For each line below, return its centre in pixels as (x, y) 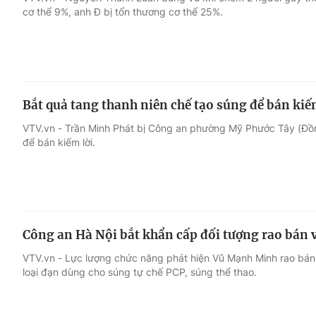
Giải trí (41, 68)
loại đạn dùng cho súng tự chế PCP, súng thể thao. (140, 272)
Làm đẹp (221, 122)
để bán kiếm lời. (59, 142)
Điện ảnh (48, 95)
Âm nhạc (48, 122)
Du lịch (215, 95)
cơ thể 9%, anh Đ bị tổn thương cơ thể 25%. (123, 11)
